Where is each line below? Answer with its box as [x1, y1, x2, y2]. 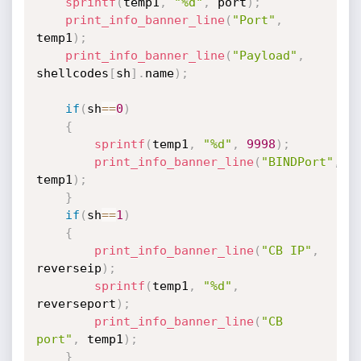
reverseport [35, 297, 116, 311]
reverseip [35, 261, 102, 276]
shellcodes [35, 66, 109, 81]
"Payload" [231, 48, 297, 63]
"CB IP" [260, 243, 312, 258]
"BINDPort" [260, 155, 334, 169]
